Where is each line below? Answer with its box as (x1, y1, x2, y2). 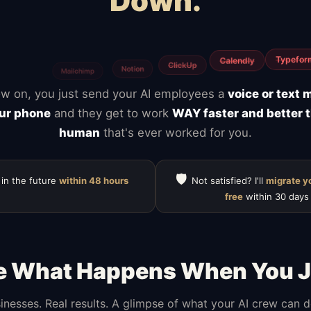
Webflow (24, 32, 60, 43)
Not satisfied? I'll (191, 174, 266, 186)
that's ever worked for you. (100, 125, 252, 140)
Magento (243, 38, 276, 49)
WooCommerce (81, 34, 142, 44)
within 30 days (242, 190, 309, 202)
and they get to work (51, 106, 172, 120)
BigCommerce (165, 37, 219, 47)
